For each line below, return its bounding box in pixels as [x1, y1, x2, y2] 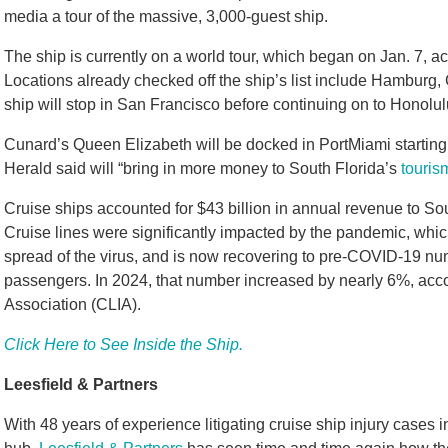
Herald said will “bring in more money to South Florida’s [4, 160, 401, 177]
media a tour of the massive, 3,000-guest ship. [4, 8, 328, 25]
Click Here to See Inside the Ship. [4, 336, 243, 353]
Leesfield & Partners [4, 376, 158, 393]
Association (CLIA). [4, 296, 141, 313]
